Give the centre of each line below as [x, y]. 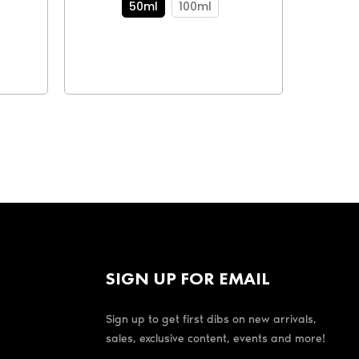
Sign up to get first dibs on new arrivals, [211, 320]
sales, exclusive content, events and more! [216, 339]
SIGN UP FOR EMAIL [188, 279]
